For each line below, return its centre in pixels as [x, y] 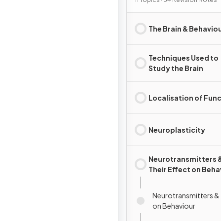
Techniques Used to [184, 58]
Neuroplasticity [177, 129]
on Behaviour [174, 206]
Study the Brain [176, 68]
